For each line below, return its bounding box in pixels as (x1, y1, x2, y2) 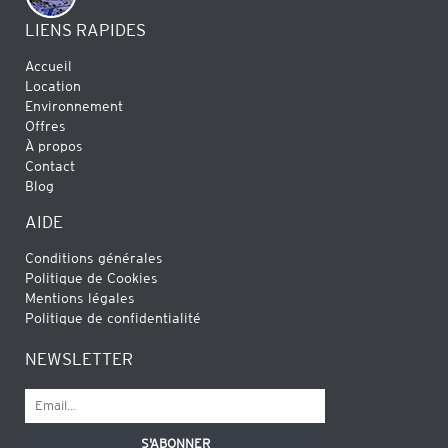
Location (25, 77, 81, 94)
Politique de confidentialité (25, 309, 201, 326)
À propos (25, 137, 83, 154)
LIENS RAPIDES (25, 19, 146, 39)
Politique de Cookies (25, 269, 158, 286)
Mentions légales (25, 289, 135, 306)
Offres (25, 117, 66, 134)
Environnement (25, 97, 123, 114)
